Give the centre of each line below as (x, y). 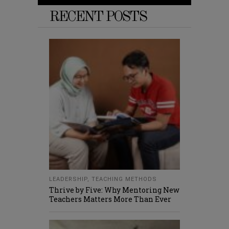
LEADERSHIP (68, 179)
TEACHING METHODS (124, 179)
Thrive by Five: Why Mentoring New (114, 190)
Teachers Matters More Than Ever (110, 199)
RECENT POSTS (98, 18)
